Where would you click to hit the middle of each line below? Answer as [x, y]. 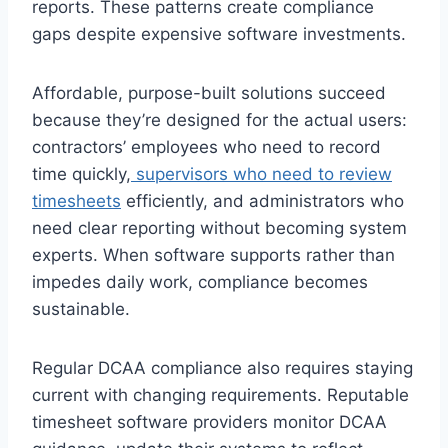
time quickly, [81, 173]
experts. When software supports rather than [213, 254]
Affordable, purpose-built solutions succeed [209, 92]
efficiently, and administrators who [262, 200]
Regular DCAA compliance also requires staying [222, 367]
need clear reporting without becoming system [219, 227]
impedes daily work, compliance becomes [200, 281]
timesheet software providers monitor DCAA [209, 421]
